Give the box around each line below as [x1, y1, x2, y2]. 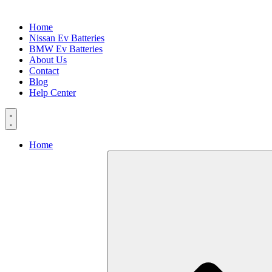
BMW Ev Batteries [29, 44, 103, 54]
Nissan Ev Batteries [29, 33, 104, 43]
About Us [29, 55, 67, 65]
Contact [29, 66, 59, 76]
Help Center [29, 87, 76, 98]
